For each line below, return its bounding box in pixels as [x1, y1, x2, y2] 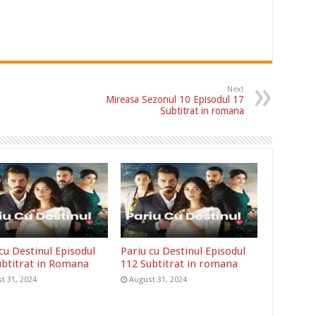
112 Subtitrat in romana [121, 257, 238, 271]
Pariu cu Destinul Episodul [121, 245, 246, 258]
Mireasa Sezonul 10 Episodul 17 [105, 93, 244, 105]
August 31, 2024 [129, 275, 188, 285]
